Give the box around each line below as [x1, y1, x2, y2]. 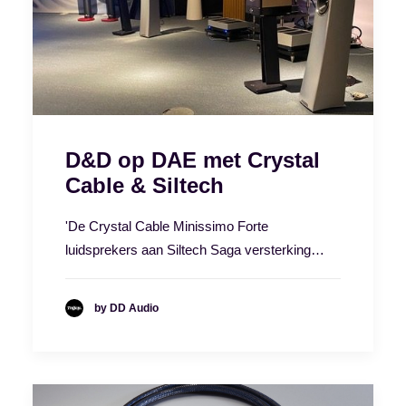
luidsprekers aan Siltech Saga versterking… [65, 242, 324, 258]
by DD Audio [94, 301, 159, 314]
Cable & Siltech [65, 173, 224, 198]
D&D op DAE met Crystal [65, 148, 320, 173]
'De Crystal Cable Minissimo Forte [65, 218, 268, 235]
